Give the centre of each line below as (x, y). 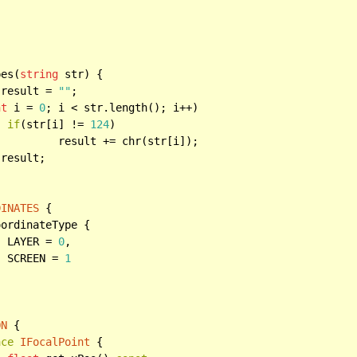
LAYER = (33, 241)
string (39, 74)
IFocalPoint (55, 341)
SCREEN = (36, 258)
